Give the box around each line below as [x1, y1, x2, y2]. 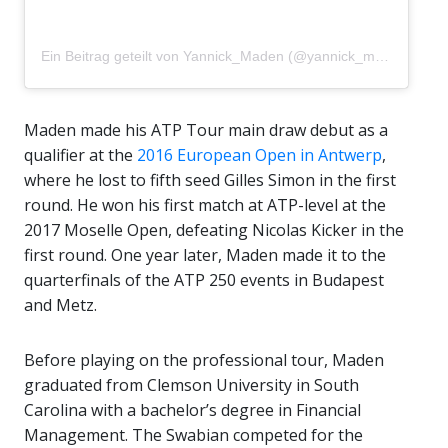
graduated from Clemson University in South [24, 373, 359, 396]
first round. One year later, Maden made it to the [24, 243, 386, 266]
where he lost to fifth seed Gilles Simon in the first [24, 168, 396, 191]
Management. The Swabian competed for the [24, 423, 363, 446]
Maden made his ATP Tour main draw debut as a [24, 118, 388, 141]
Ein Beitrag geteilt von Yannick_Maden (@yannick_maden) [375, 47, 389, 64]
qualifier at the [24, 143, 137, 166]
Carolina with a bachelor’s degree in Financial [24, 398, 361, 421]
